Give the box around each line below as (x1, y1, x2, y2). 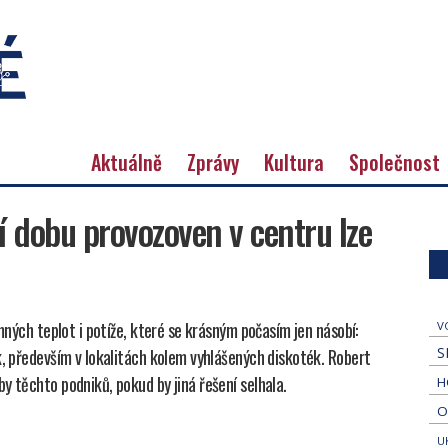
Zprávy (187, 146, 239, 177)
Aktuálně (91, 146, 162, 177)
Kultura (264, 146, 324, 177)
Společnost (349, 146, 440, 177)
